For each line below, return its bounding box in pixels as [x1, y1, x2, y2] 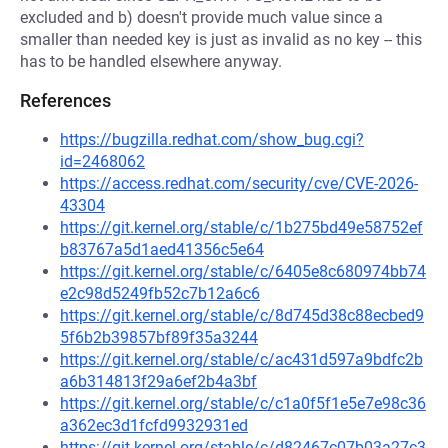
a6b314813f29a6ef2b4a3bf [60, 372, 257, 391]
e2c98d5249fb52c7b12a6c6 [60, 284, 260, 303]
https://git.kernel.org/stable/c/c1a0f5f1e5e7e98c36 [60, 394, 426, 413]
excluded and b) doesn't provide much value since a [20, 8, 383, 27]
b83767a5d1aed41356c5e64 [60, 240, 264, 259]
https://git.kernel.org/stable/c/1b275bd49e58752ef [60, 218, 423, 237]
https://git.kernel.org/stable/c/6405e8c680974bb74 [60, 262, 426, 281]
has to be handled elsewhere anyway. [20, 52, 282, 71]
